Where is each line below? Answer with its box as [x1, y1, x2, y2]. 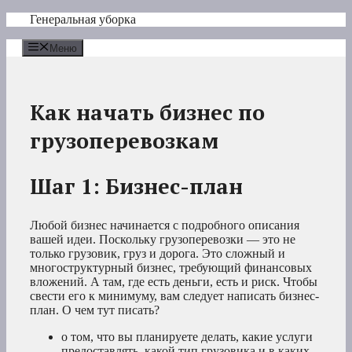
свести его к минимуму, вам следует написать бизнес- [30, 288, 319, 302]
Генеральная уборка [30, 13, 136, 26]
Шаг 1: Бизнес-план [30, 172, 243, 201]
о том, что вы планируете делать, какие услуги [61, 329, 313, 343]
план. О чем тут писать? [30, 302, 159, 317]
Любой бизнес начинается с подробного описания [30, 218, 299, 232]
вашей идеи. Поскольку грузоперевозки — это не [30, 232, 295, 246]
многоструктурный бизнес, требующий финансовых [30, 260, 312, 274]
